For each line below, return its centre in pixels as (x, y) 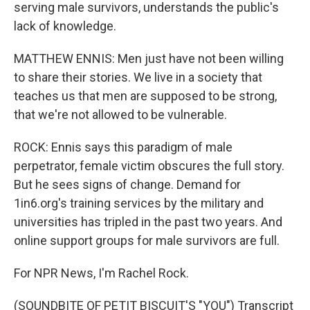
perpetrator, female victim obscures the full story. (149, 166)
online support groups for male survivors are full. (147, 241)
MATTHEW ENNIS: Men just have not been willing (149, 59)
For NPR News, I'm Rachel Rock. (101, 273)
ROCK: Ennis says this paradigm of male (123, 147)
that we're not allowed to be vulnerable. (120, 115)
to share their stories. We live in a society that (138, 77)
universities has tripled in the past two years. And (148, 222)
